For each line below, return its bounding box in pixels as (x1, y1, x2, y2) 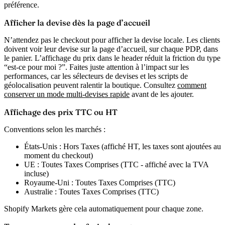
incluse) (24, 169, 49, 178)
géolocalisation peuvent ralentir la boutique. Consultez (4, 81, 177, 90)
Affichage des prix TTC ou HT (4, 107, 118, 118)
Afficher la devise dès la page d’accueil (4, 18, 150, 28)
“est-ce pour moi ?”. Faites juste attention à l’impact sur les (4, 63, 189, 72)
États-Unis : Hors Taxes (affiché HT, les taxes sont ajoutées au (24, 142, 221, 151)
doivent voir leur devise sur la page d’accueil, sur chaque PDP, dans (4, 45, 218, 54)
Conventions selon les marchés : (4, 125, 105, 134)
